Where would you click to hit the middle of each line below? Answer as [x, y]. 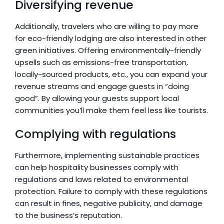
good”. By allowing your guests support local [97, 98]
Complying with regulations [95, 134]
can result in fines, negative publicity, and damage [109, 203]
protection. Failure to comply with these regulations [111, 191]
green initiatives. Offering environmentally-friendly [108, 50]
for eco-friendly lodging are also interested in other [111, 38]
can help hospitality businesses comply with [97, 167]
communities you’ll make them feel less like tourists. [111, 110]
